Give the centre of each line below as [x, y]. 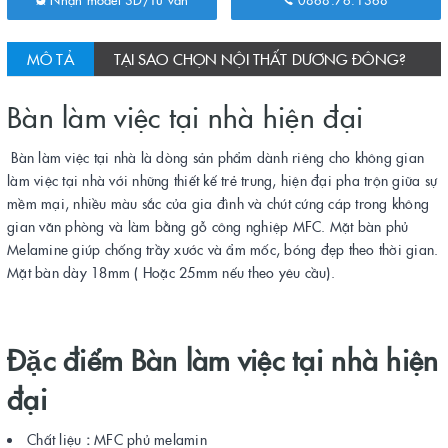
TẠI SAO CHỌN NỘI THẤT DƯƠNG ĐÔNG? [259, 58]
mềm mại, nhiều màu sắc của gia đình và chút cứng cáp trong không [218, 202]
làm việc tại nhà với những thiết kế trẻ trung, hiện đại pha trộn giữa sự [222, 179]
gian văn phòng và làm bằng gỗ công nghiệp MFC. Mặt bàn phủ [208, 225]
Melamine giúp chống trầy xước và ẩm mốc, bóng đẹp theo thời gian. [223, 248]
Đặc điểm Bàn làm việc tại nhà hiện [223, 358]
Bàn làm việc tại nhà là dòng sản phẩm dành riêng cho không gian [215, 156]
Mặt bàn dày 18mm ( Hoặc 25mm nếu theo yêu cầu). [171, 271]
